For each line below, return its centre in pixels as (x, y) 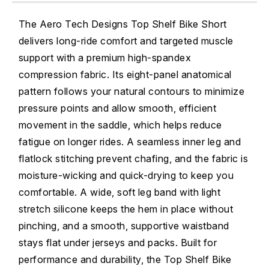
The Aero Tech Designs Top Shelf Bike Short (122, 24)
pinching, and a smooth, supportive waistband (124, 225)
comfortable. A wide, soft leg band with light (119, 192)
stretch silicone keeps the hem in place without (125, 209)
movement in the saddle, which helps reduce (120, 125)
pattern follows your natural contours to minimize (131, 91)
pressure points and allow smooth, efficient (117, 108)
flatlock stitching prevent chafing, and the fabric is (133, 158)
